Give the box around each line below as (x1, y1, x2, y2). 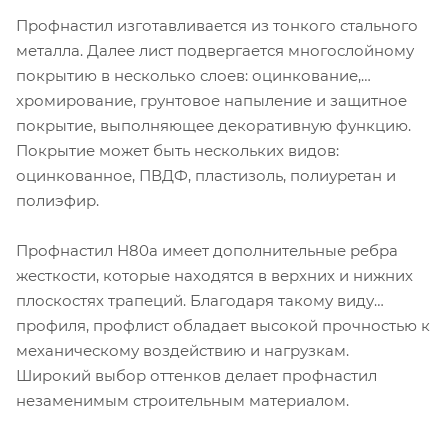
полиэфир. (16, 191, 99, 211)
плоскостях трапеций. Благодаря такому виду (16, 291, 374, 311)
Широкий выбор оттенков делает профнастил (16, 366, 377, 386)
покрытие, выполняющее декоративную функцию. (16, 116, 411, 136)
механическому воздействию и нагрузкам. (16, 341, 349, 361)
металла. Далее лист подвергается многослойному (16, 41, 414, 61)
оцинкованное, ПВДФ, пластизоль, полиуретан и (16, 166, 396, 186)
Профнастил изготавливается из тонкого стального (16, 16, 418, 36)
